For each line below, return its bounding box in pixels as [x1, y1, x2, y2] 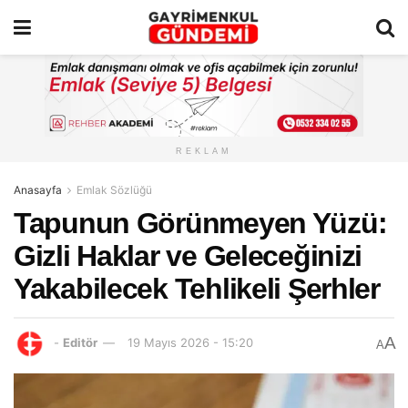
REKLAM [176, 147, 232, 157]
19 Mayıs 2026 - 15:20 [127, 335, 253, 351]
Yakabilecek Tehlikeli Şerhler [14, 272, 380, 306]
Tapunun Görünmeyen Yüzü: [14, 207, 387, 240]
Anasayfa [14, 183, 62, 198]
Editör [63, 335, 97, 351]
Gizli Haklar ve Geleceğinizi [14, 240, 362, 273]
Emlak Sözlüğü [76, 183, 152, 198]
